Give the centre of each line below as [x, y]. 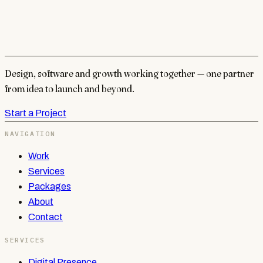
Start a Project [36, 113]
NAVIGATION [30, 134]
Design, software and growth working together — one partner [129, 73]
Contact [45, 217]
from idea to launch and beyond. [70, 88]
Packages [50, 187]
